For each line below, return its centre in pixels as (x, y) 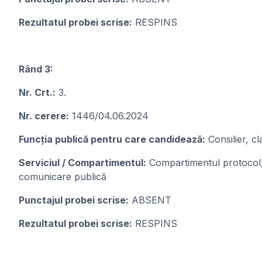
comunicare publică (63, 177)
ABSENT (150, 200)
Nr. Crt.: (37, 92)
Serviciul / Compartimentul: (82, 163)
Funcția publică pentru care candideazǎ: (112, 139)
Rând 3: (36, 69)
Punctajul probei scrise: (74, 200)
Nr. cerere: (44, 116)
